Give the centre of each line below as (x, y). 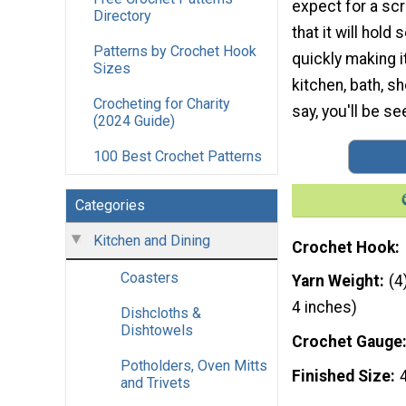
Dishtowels (157, 331)
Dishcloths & (161, 314)
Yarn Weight (336, 281)
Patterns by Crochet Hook (175, 52)
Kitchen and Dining (152, 241)
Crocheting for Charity (162, 104)
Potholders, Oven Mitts (194, 366)
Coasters (150, 278)
